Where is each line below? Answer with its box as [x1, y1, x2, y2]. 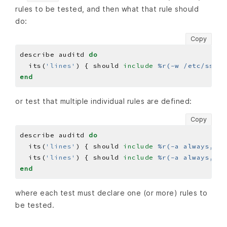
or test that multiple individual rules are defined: [15, 97, 192, 106]
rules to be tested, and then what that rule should [15, 5, 199, 14]
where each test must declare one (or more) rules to [15, 188, 208, 197]
